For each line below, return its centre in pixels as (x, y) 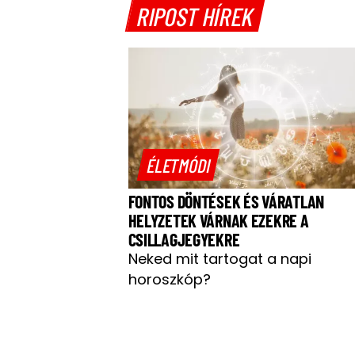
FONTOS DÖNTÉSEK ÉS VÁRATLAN (226, 201)
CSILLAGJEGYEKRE (184, 239)
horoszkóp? (169, 279)
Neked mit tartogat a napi (219, 258)
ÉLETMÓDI (179, 165)
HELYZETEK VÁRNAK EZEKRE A (218, 220)
